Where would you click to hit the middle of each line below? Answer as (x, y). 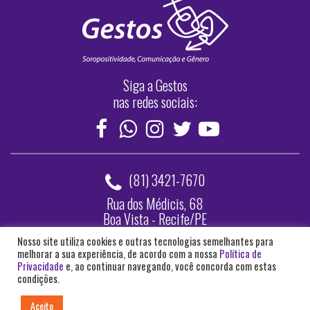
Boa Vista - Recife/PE (155, 219)
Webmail (155, 252)
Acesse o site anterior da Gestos (155, 279)
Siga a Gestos (155, 85)
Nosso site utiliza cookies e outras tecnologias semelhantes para (145, 241)
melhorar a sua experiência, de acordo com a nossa (118, 254)
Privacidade (40, 266)
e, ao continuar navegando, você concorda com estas (170, 266)
